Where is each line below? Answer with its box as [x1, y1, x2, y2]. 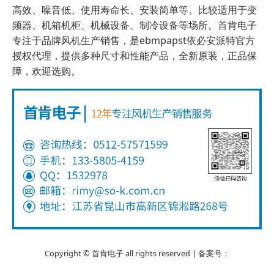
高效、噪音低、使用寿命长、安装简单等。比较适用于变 [12, 3, 257, 17]
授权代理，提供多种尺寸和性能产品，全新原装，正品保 [12, 49, 257, 62]
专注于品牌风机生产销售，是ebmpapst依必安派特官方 [12, 34, 255, 47]
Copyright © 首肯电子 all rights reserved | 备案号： [44, 247, 230, 259]
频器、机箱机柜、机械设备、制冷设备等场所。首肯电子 [12, 18, 257, 32]
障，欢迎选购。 [12, 64, 81, 78]
